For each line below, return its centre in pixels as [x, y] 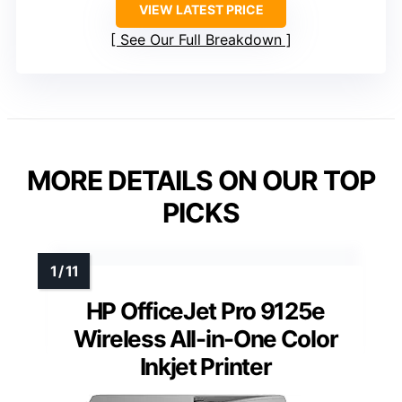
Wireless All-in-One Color [205, 338]
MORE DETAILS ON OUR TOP [201, 180]
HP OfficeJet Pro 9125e [205, 310]
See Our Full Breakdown [201, 39]
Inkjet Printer [205, 366]
